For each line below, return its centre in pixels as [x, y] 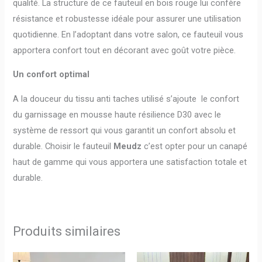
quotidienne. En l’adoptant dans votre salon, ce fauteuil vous [128, 34]
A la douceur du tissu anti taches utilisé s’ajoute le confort [126, 99]
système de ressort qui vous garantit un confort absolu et [125, 130]
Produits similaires [67, 232]
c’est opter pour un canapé [196, 146]
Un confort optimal [51, 75]
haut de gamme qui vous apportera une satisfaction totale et [130, 162]
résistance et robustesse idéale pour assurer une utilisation [127, 18]
